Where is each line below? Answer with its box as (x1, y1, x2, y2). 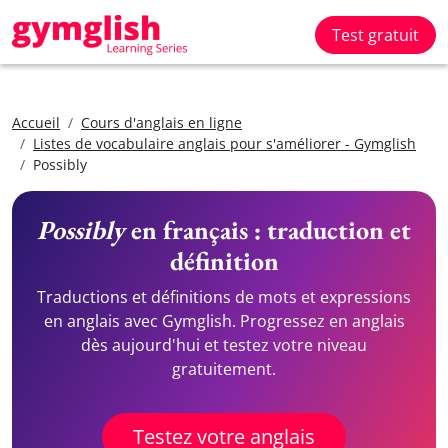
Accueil (12, 113, 60, 132)
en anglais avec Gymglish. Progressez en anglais (43, 310, 405, 332)
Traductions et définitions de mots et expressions (37, 286, 411, 308)
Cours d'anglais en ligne (81, 113, 242, 132)
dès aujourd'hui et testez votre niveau (81, 334, 367, 356)
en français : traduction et (125, 213, 411, 247)
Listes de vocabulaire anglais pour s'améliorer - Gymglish (33, 134, 416, 153)
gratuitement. (172, 358, 276, 380)
